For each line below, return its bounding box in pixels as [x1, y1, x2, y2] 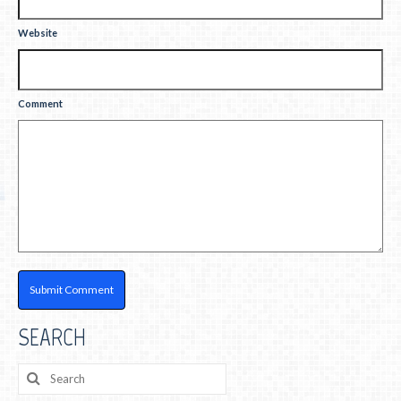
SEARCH [18, 320, 86, 352]
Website [18, 26, 57, 38]
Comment [18, 97, 63, 109]
